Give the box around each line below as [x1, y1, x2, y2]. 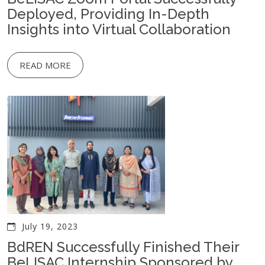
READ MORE [20, 59, 71, 72]
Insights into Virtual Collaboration [7, 21, 231, 38]
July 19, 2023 [22, 221, 78, 232]
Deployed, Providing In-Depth [7, 5, 209, 23]
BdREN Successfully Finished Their [7, 238, 239, 256]
